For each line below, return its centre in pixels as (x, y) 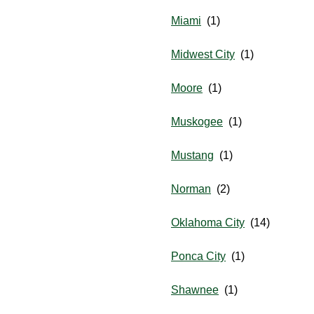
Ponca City (198, 257)
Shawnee (195, 290)
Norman (191, 189)
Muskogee (197, 122)
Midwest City (203, 55)
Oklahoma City (208, 223)
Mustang (192, 156)
